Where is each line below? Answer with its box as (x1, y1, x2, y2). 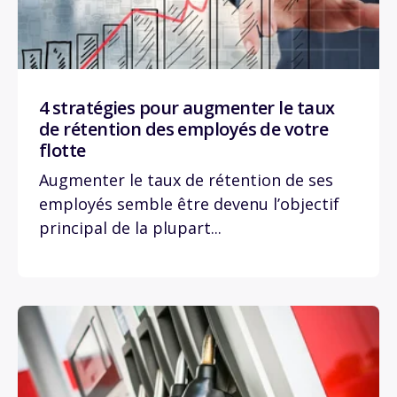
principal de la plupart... (39, 216, 222, 238)
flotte (39, 137, 86, 162)
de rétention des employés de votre (39, 116, 328, 141)
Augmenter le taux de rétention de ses (39, 168, 333, 191)
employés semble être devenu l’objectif (39, 192, 339, 214)
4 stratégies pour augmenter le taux (39, 95, 335, 120)
